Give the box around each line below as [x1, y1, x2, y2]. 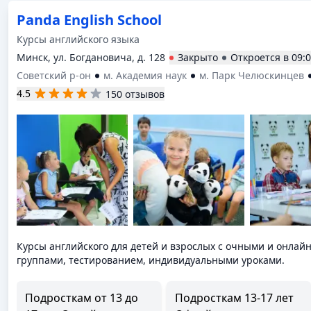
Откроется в [230, 51, 292, 64]
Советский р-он [17, 69, 91, 82]
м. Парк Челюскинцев [199, 69, 304, 82]
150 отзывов [106, 87, 165, 101]
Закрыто [178, 51, 218, 64]
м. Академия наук [103, 69, 187, 82]
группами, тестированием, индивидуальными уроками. [17, 253, 285, 267]
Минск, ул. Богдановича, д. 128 [17, 51, 165, 64]
